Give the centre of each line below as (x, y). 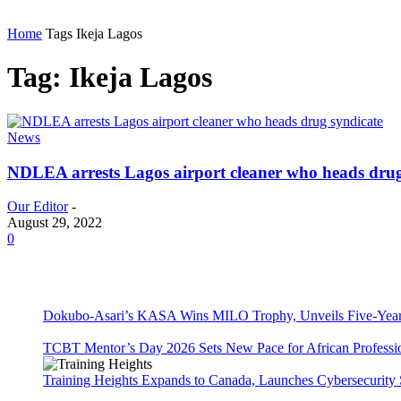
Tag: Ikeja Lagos (110, 77)
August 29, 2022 (55, 223)
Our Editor (38, 207)
